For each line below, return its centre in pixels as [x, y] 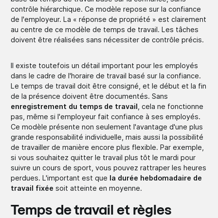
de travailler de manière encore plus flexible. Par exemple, [108, 147]
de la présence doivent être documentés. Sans [90, 96]
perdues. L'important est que [60, 178]
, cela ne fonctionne [171, 106]
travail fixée [33, 188]
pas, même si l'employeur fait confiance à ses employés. [106, 116]
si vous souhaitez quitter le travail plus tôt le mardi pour [103, 157]
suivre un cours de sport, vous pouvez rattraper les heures [109, 167]
